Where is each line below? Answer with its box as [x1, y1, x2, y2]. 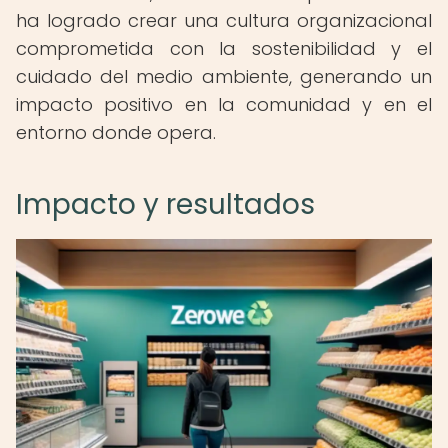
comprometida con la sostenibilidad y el [16, 36, 432, 61]
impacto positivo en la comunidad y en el [16, 92, 432, 117]
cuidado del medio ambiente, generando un [16, 64, 432, 89]
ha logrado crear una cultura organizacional [16, 8, 432, 33]
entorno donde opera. [16, 120, 216, 145]
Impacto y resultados [16, 185, 315, 224]
